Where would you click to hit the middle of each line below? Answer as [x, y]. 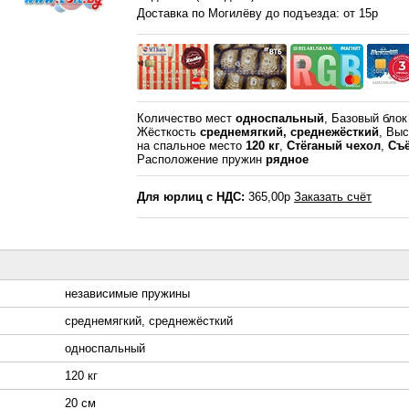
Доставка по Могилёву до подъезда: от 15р [258, 14]
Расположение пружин [202, 160]
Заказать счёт [333, 197]
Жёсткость [169, 132]
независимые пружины [127, 294]
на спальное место [192, 146]
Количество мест [187, 119]
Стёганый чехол [334, 146]
